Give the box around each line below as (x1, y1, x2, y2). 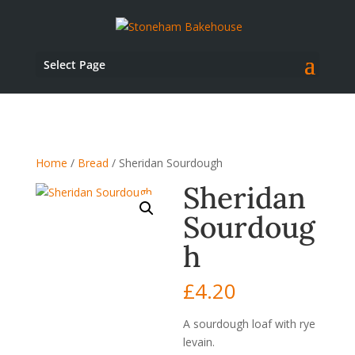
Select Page (43, 56, 105, 72)
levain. (183, 334, 216, 349)
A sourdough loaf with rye (183, 316, 316, 331)
